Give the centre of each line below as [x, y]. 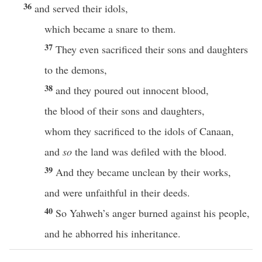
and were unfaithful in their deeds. [117, 192]
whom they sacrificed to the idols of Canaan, [139, 131]
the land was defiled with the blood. [149, 151]
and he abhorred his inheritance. [113, 233]
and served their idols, [81, 8]
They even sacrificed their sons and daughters [152, 49]
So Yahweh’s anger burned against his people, [153, 213]
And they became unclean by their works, [143, 172]
